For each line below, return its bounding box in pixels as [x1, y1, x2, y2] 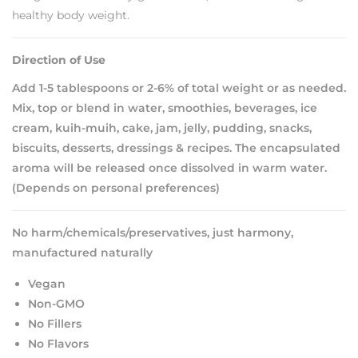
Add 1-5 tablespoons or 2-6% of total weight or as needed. [12, 80, 346, 95]
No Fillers [28, 316, 82, 331]
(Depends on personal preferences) [12, 180, 220, 195]
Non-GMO [28, 296, 85, 311]
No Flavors [28, 336, 89, 351]
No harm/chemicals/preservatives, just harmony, [12, 225, 293, 240]
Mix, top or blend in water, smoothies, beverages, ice [12, 100, 317, 115]
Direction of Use [12, 52, 105, 67]
